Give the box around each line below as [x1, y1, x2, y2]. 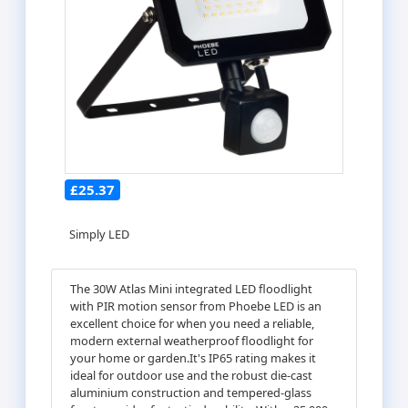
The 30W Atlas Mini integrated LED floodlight [70, 280, 312, 297]
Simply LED [69, 225, 129, 242]
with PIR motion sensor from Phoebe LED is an [70, 297, 321, 314]
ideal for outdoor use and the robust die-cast [70, 366, 312, 383]
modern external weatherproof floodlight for [70, 331, 313, 349]
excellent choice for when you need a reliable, [70, 314, 314, 331]
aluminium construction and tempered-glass [70, 383, 311, 401]
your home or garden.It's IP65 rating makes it [70, 349, 316, 366]
